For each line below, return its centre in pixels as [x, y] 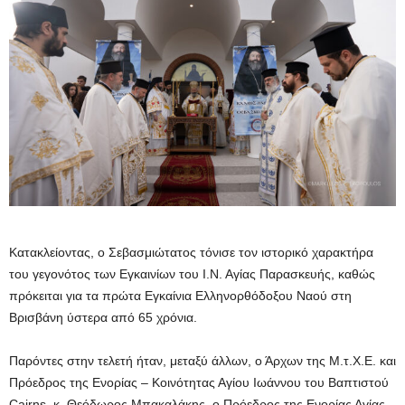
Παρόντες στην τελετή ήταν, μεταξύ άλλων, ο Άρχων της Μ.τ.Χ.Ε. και [202, 360]
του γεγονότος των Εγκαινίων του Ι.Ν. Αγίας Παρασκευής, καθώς [192, 273]
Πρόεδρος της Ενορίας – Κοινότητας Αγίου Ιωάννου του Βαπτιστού [199, 382]
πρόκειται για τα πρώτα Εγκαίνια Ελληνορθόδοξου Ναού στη [180, 295]
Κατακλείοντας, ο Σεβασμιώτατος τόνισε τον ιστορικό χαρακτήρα [191, 252]
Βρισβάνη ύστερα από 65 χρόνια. [105, 317]
